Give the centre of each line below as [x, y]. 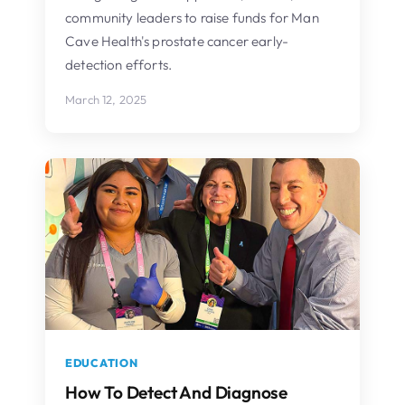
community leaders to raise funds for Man [192, 17]
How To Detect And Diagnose [177, 392]
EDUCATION [102, 363]
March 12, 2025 [106, 99]
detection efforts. [119, 64]
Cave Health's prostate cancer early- [177, 41]
